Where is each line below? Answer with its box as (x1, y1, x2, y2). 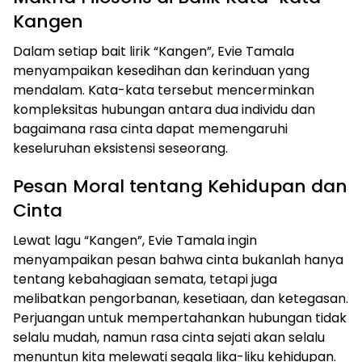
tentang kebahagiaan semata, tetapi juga (13, 270, 277, 288)
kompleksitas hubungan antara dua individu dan (13, 100, 315, 119)
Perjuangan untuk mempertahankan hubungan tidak (13, 309, 347, 327)
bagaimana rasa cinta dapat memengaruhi (13, 120, 288, 138)
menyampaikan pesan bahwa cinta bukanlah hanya (13, 250, 343, 269)
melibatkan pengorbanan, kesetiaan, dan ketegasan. (13, 289, 348, 308)
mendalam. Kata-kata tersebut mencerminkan (13, 81, 314, 99)
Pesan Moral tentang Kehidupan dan (13, 174, 347, 199)
